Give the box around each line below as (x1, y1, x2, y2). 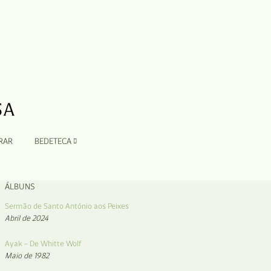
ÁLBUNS (5, 181, 35, 192)
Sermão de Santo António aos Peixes (5, 201, 129, 211)
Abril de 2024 (5, 214, 48, 223)
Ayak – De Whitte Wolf (5, 239, 81, 248)
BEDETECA (34, 136, 73, 146)
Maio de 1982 (5, 251, 49, 260)
